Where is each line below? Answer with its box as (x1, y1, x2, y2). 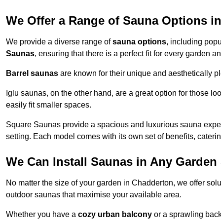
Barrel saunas (6, 69, 58, 78)
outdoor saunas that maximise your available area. (6, 190, 182, 199)
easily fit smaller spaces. (6, 101, 91, 110)
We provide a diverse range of (6, 37, 112, 46)
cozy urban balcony (78, 210, 152, 219)
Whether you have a (6, 210, 78, 219)
